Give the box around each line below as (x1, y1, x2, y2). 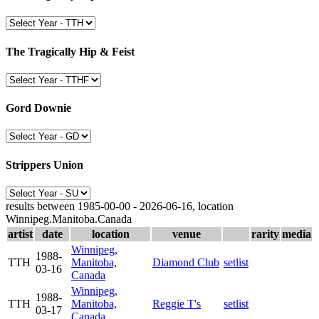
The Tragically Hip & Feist (6, 45, 135, 58)
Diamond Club (152, 256, 219, 268)
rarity (251, 227, 279, 240)
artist (8, 227, 33, 240)
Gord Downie (6, 102, 71, 115)
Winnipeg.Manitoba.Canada (6, 212, 132, 225)
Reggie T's (152, 297, 201, 310)
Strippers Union (6, 158, 83, 171)
